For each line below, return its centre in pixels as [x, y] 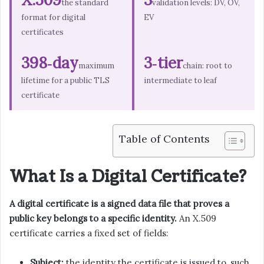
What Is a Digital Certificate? [128, 177]
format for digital [53, 18]
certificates [42, 32]
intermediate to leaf [180, 81]
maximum [96, 66]
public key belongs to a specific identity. [93, 218]
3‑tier [163, 63]
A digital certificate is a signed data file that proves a [119, 203]
